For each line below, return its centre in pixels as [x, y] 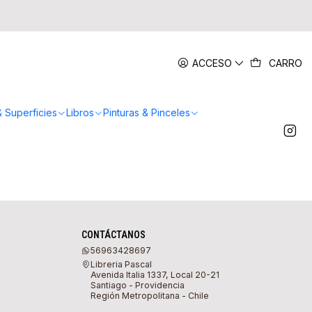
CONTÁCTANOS [114, 234]
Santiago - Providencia [138, 286]
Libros [80, 113]
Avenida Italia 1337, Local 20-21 [155, 275]
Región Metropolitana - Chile [150, 296]
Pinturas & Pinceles [146, 113]
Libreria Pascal [122, 265]
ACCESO [212, 63]
